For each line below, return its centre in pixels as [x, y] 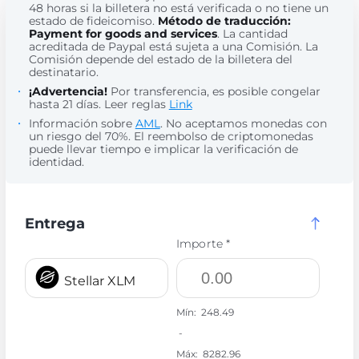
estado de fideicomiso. [93, 21]
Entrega [54, 224]
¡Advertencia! [68, 91]
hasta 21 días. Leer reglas [99, 104]
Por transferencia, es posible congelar [214, 91]
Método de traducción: [224, 21]
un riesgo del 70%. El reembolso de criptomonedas [171, 136]
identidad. [56, 162]
